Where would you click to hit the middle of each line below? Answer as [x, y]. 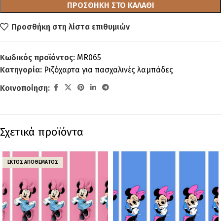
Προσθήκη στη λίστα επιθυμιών [71, 27]
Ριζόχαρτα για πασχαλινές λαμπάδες [109, 70]
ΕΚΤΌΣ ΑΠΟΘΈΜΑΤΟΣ [33, 162]
